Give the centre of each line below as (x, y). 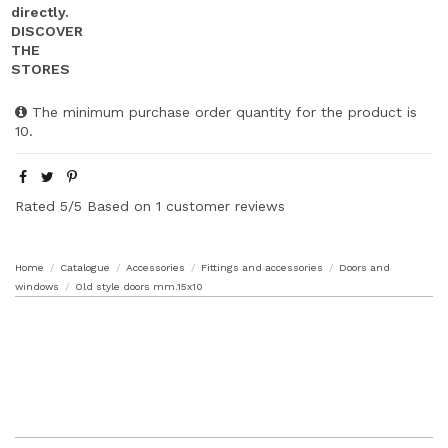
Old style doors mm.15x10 (139, 286)
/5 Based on (109, 205)
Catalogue (85, 267)
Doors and (365, 267)
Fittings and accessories (262, 267)
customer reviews (225, 205)
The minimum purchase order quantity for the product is (222, 112)
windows (37, 286)
